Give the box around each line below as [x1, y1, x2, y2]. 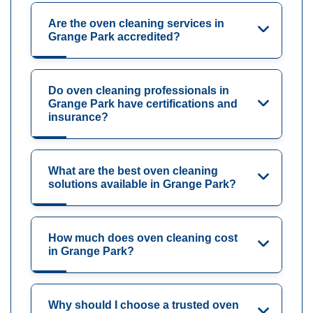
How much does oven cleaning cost [48, 232, 238, 245]
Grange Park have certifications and [48, 98, 238, 110]
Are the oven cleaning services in [48, 17, 224, 30]
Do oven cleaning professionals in [48, 85, 229, 97]
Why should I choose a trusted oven [48, 299, 239, 312]
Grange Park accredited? [48, 31, 180, 43]
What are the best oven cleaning [48, 165, 218, 177]
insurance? [48, 111, 108, 124]
